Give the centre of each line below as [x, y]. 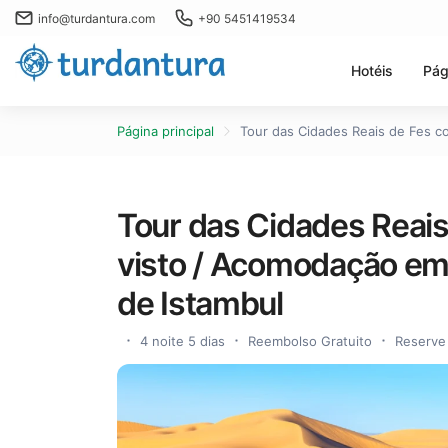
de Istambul [200, 303]
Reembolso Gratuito [310, 341]
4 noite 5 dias [182, 341]
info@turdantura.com [96, 18]
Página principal [165, 131]
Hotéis [372, 70]
